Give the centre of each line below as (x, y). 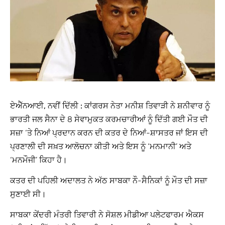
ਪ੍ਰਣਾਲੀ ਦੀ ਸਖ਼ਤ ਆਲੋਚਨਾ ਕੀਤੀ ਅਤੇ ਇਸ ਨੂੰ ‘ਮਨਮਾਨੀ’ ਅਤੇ (101, 146)
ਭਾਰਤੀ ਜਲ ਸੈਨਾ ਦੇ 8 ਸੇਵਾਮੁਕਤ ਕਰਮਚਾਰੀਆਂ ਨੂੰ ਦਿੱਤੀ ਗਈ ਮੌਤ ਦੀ (109, 119)
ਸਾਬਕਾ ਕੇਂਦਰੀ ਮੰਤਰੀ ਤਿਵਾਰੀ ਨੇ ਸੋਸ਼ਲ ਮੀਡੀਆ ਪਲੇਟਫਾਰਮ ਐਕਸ (107, 215)
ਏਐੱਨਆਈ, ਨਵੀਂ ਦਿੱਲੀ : (46, 105)
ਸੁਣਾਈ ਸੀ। (28, 194)
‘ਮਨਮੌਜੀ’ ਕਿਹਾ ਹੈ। (39, 160)
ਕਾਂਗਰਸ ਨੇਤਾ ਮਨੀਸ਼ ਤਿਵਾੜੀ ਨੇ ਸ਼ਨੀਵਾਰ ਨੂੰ (146, 105)
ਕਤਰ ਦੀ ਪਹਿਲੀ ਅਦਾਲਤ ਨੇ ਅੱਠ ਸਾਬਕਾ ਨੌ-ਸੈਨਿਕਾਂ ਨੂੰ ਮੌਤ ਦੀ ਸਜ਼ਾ (109, 181)
